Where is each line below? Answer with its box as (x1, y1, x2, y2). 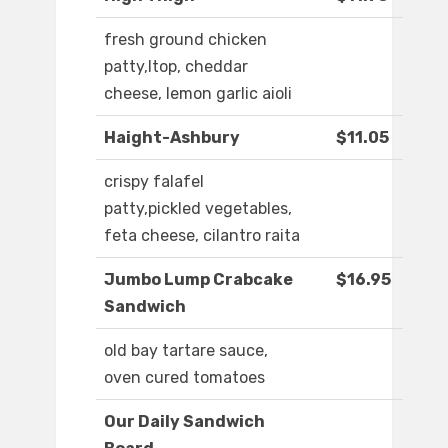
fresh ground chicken (104, 30, 267, 50)
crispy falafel (104, 172, 204, 192)
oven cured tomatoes (104, 368, 265, 388)
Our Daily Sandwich (104, 412, 265, 432)
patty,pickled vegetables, (104, 199, 292, 219)
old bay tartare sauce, (104, 341, 268, 361)
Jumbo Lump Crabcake (104, 270, 293, 290)
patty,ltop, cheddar (104, 57, 248, 77)
